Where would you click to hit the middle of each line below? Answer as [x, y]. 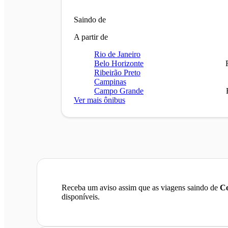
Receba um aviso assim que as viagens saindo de [141, 187]
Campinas [110, 81]
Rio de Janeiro [117, 54]
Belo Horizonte [119, 63]
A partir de [91, 37]
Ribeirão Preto [117, 72]
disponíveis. [81, 196]
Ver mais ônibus [99, 100]
